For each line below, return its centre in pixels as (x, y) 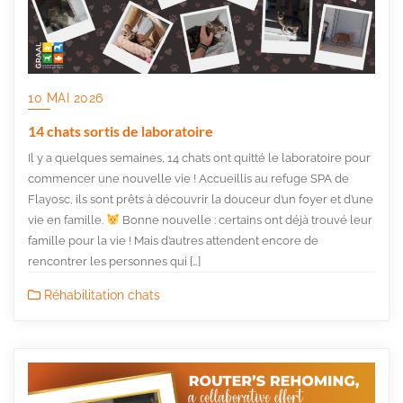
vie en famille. (67, 219)
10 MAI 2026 (66, 98)
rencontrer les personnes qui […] (114, 261)
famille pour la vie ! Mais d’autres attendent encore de (173, 240)
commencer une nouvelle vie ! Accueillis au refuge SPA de (188, 178)
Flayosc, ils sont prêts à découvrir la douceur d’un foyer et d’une (201, 199)
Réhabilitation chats (100, 295)
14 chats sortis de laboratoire (121, 130)
